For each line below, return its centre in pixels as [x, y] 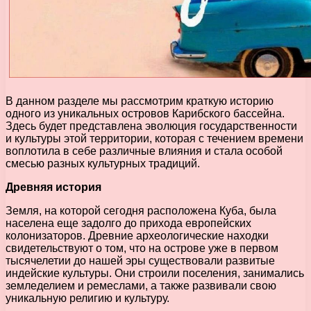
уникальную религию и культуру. [87, 298]
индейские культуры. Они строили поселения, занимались [155, 273]
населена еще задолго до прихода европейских [128, 223]
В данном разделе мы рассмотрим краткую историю [140, 101]
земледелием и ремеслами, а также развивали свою [141, 285]
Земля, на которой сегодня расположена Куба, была [141, 210]
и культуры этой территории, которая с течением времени [154, 138]
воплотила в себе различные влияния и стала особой [144, 151]
